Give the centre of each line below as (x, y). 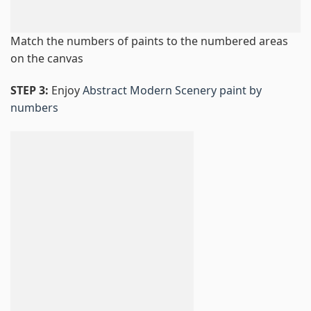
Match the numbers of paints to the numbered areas (149, 41)
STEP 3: (31, 90)
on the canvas (47, 59)
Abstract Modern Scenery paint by (172, 90)
